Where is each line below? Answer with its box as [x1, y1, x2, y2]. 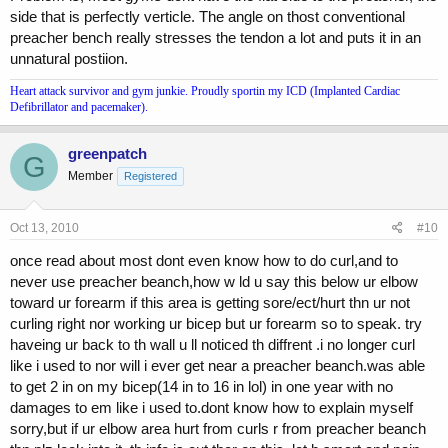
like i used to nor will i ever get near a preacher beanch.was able [10, 356, 425, 374]
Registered [124, 170, 177, 183]
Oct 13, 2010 [10, 220, 79, 235]
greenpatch [68, 145, 147, 163]
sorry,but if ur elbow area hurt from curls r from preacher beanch [10, 419, 426, 437]
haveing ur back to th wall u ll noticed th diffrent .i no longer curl [10, 335, 415, 353]
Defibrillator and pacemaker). [10, 100, 148, 115]
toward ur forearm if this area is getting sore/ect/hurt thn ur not [10, 293, 410, 311]
